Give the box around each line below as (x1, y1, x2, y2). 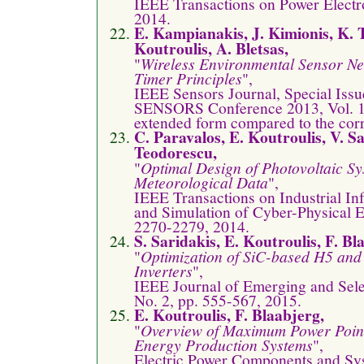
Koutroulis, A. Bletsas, (134, 36, 288, 60)
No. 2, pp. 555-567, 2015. (134, 288, 301, 310)
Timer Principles (134, 67, 242, 89)
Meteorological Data (134, 171, 268, 193)
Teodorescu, (134, 140, 217, 164)
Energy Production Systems (134, 333, 313, 355)
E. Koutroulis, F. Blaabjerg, (134, 302, 324, 327)
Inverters (134, 259, 193, 281)
